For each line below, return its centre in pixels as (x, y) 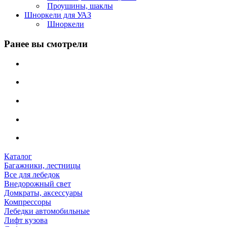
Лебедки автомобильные (47, 211)
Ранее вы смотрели (46, 44)
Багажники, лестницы (42, 166)
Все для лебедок (32, 175)
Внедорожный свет (37, 184)
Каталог (18, 157)
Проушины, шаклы (80, 6)
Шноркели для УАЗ (58, 15)
